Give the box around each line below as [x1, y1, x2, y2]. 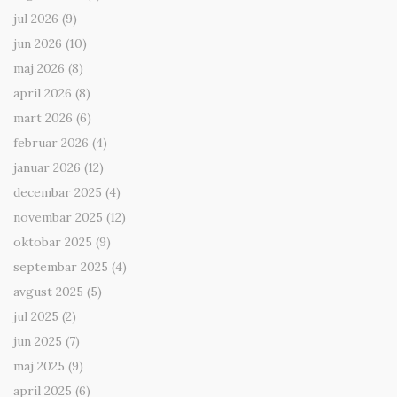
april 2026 [13, 85, 72, 102]
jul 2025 [13, 308, 58, 325]
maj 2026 [13, 60, 65, 77]
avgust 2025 [13, 284, 83, 300]
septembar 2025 [13, 259, 108, 276]
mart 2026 [13, 110, 73, 127]
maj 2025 [13, 358, 65, 375]
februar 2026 [13, 135, 89, 152]
